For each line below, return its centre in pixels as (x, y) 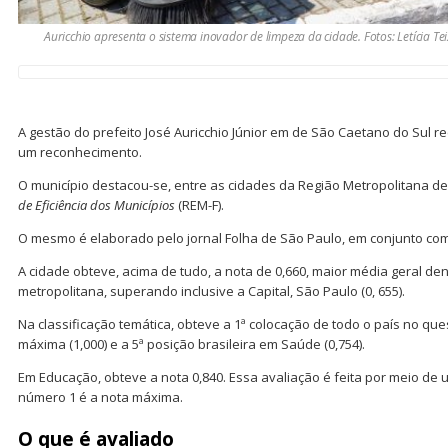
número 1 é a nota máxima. (102, 396)
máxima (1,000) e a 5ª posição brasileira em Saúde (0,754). (191, 343)
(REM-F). (201, 204)
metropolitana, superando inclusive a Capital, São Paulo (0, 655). (211, 290)
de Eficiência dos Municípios (98, 204)
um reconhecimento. (80, 151)
